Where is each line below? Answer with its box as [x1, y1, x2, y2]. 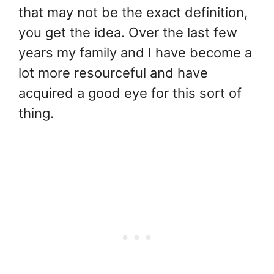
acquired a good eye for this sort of [18, 84, 242, 101]
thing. [18, 105, 54, 121]
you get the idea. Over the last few [18, 24, 237, 40]
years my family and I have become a [18, 44, 252, 61]
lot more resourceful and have [18, 64, 208, 81]
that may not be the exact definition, [18, 4, 248, 20]
